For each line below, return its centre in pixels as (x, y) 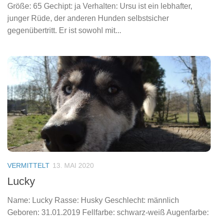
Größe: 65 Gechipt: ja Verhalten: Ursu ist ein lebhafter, (100, 6)
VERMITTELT (28, 166)
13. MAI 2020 (73, 166)
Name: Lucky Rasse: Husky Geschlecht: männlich (93, 200)
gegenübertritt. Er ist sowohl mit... (64, 31)
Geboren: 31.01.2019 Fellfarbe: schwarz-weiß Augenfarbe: (108, 213)
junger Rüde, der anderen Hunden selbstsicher (88, 18)
